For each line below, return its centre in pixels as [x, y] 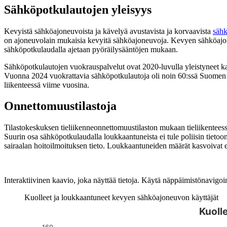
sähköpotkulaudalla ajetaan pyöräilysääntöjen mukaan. [91, 49]
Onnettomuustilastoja [60, 106]
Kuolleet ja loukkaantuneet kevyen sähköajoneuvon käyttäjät [121, 198]
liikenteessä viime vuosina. [47, 85]
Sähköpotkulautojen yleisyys [78, 9]
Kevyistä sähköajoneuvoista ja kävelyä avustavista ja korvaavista [108, 31]
